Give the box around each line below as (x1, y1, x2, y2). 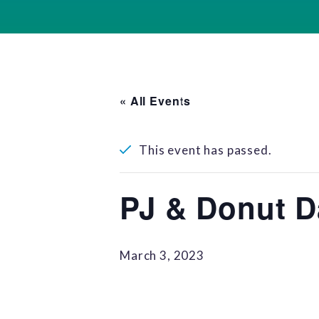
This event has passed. (139, 142, 272, 157)
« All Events (120, 93, 192, 109)
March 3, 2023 (120, 248, 205, 263)
